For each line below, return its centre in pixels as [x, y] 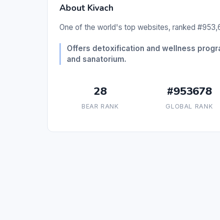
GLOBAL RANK [189, 107]
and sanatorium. [96, 59]
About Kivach [86, 8]
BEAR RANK [100, 107]
